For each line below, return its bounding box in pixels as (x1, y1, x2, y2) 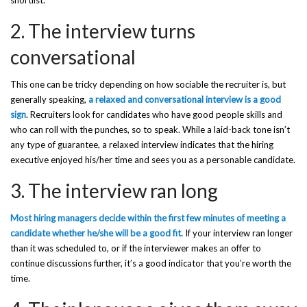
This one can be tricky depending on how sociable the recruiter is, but (10, 79, 286, 90)
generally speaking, (10, 94, 88, 105)
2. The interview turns (10, 19, 195, 42)
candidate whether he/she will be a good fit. (10, 228, 183, 238)
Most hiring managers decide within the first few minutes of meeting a (10, 212, 286, 223)
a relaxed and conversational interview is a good (88, 94, 281, 105)
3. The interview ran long (10, 179, 218, 202)
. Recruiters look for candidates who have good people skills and (26, 109, 282, 120)
